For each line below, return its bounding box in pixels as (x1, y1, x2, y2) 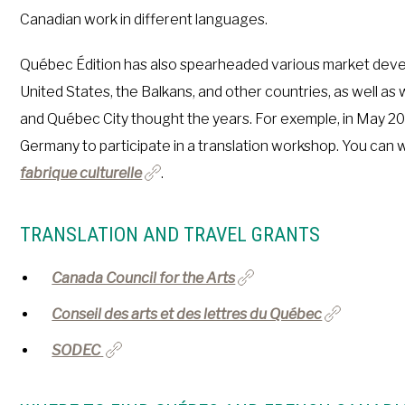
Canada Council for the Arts (52, 269, 236, 287)
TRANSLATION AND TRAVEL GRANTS (20, 223, 321, 246)
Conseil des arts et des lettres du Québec (52, 306, 323, 323)
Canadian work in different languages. (20, 11, 268, 28)
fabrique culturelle (20, 165, 143, 182)
